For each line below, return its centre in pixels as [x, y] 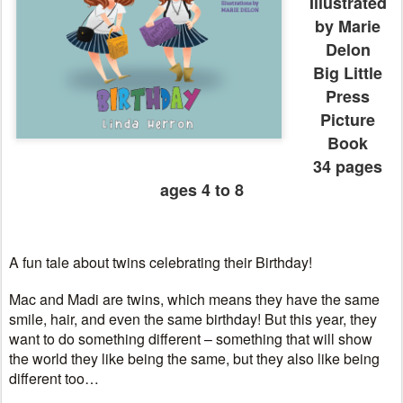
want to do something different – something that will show [191, 339]
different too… [54, 378]
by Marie [348, 26]
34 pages [348, 166]
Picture [348, 120]
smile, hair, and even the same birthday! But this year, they [193, 319]
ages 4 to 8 [201, 190]
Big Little [348, 73]
